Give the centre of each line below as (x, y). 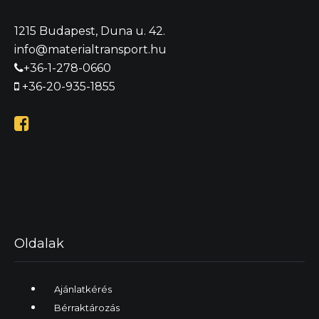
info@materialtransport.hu (90, 50)
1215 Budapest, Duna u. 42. (90, 31)
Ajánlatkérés (83, 289)
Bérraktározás (87, 307)
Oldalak (39, 243)
